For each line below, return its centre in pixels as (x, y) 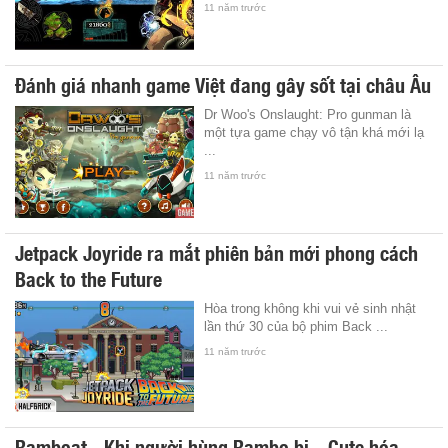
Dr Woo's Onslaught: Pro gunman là (308, 114)
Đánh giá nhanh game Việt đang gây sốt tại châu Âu (223, 83)
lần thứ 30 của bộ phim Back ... (296, 326)
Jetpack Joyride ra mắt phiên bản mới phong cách (216, 251)
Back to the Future (88, 277)
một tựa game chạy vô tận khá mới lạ (314, 132)
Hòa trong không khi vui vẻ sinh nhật (310, 308)
